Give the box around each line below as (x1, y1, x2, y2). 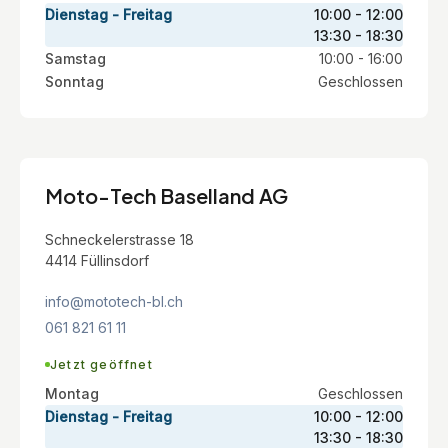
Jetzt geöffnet (50, 356, 153, 372)
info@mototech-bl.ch (45, 292, 183, 310)
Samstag (45, 49, 106, 67)
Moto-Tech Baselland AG (45, 182, 288, 208)
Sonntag (45, 72, 104, 90)
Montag (45, 384, 99, 402)
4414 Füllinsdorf (45, 251, 149, 269)
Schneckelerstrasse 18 (45, 230, 194, 248)
